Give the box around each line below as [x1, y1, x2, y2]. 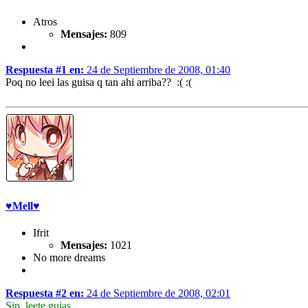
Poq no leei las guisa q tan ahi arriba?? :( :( [5, 76, 192, 89]
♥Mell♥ [5, 199, 40, 212]
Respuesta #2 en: [5, 287, 84, 299]
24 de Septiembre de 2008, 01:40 [84, 64, 230, 76]
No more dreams [33, 252, 105, 263]
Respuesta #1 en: [5, 64, 84, 76]
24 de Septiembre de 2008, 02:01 [84, 287, 230, 299]
